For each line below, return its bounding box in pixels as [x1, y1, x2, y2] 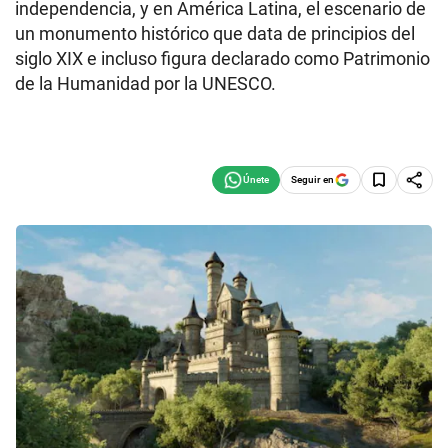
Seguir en [291, 173, 334, 185]
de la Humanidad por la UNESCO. [15, 73, 276, 94]
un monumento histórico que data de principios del [15, 23, 415, 44]
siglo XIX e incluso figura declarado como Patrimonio [15, 48, 430, 69]
